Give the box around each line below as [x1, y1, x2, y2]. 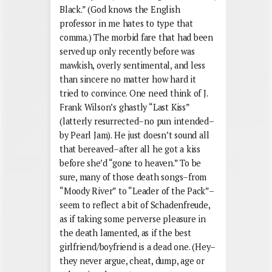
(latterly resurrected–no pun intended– [59, 115, 214, 127]
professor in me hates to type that [59, 17, 193, 29]
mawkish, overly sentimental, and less [59, 59, 206, 71]
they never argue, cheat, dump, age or [59, 254, 205, 267]
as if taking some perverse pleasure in [59, 212, 206, 225]
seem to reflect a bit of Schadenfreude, [59, 199, 210, 211]
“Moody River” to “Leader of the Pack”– [59, 185, 214, 197]
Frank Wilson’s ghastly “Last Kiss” [59, 101, 189, 113]
